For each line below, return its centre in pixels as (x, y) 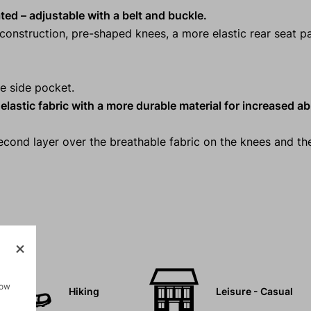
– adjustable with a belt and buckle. (114, 16)
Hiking (84, 292)
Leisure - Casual (254, 292)
